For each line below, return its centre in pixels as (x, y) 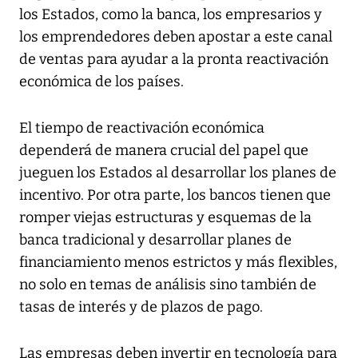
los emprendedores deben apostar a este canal (176, 36)
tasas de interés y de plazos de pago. (141, 306)
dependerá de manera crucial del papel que (164, 150)
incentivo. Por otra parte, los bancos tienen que (175, 195)
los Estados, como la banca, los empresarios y (171, 14)
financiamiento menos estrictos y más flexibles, (178, 262)
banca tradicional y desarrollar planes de (155, 239)
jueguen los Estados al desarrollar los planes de (178, 172)
